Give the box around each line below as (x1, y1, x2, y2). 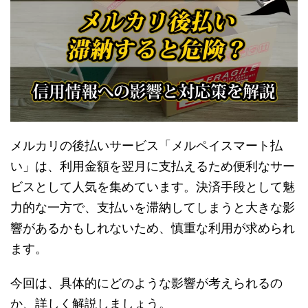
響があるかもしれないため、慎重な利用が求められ (10, 221, 295, 236)
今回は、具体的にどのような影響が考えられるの (10, 276, 283, 291)
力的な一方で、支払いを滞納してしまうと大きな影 (10, 200, 295, 215)
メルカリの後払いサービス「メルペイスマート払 (10, 138, 283, 153)
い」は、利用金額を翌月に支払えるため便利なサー (10, 159, 295, 174)
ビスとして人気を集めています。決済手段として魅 (10, 179, 295, 195)
